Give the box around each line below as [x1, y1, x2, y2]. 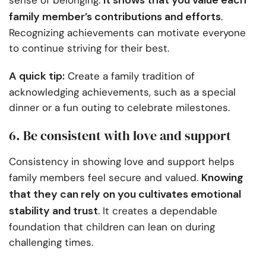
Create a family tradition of [65, 69, 195, 83]
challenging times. [9, 236, 93, 249]
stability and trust [9, 204, 98, 218]
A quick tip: [9, 69, 65, 84]
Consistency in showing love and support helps [9, 155, 235, 169]
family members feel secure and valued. [9, 171, 201, 185]
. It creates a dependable [98, 204, 217, 218]
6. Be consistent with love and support [9, 126, 231, 145]
